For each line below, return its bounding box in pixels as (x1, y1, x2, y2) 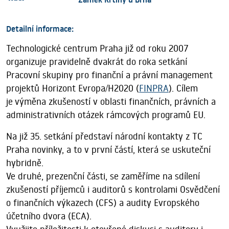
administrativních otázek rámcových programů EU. (6, 109, 208, 121)
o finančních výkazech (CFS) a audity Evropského (6, 197, 199, 209)
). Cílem (169, 82, 198, 95)
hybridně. (6, 157, 43, 169)
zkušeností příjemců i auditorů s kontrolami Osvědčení (6, 184, 220, 196)
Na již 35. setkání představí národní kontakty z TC (6, 130, 202, 143)
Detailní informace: (6, 23, 74, 35)
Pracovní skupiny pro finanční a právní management (6, 69, 213, 81)
